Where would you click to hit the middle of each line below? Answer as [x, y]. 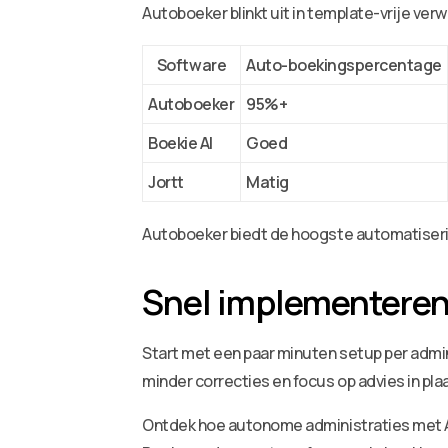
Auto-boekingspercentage [344, 65]
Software [191, 65]
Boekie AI [180, 143]
